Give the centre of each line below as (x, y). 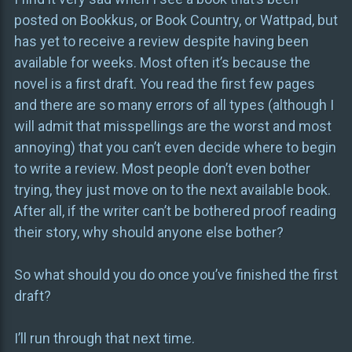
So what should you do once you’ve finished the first (176, 275)
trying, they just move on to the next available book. (172, 190)
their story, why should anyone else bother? (148, 233)
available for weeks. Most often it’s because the (162, 63)
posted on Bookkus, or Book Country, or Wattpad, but (176, 20)
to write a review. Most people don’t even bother (162, 169)
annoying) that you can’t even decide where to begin (175, 148)
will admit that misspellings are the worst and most (172, 126)
